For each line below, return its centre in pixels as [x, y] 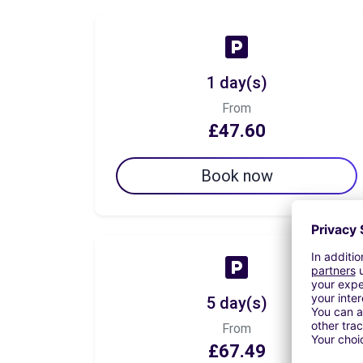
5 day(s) [237, 303]
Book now [237, 175]
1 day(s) [237, 82]
